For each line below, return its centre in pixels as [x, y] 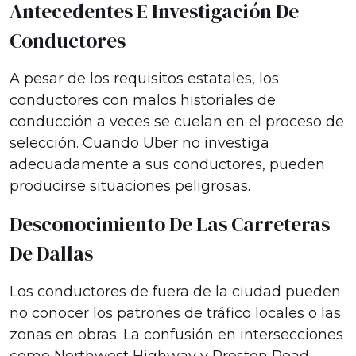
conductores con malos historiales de [143, 100]
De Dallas [51, 253]
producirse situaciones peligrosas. [130, 186]
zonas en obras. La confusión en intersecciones [176, 335]
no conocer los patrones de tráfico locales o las [175, 313]
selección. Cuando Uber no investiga [139, 143]
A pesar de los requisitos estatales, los [144, 79]
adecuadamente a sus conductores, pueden [167, 164]
